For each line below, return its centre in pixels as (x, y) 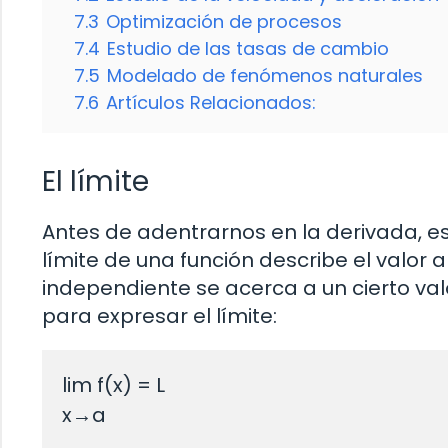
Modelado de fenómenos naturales (265, 75)
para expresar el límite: (159, 315)
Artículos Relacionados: (211, 102)
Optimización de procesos (224, 21)
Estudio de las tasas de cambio (248, 48)
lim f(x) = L (113, 384)
